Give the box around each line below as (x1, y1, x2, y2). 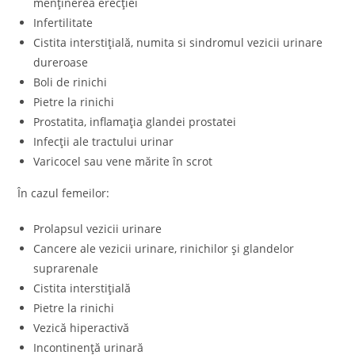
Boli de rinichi (33, 74, 108, 90)
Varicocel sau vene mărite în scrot (33, 153, 213, 169)
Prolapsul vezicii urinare (33, 220, 166, 236)
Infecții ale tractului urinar (33, 133, 177, 149)
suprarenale (33, 260, 99, 276)
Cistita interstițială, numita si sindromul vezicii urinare (33, 34, 323, 50)
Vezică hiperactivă (33, 319, 130, 335)
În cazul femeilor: (17, 185, 110, 200)
